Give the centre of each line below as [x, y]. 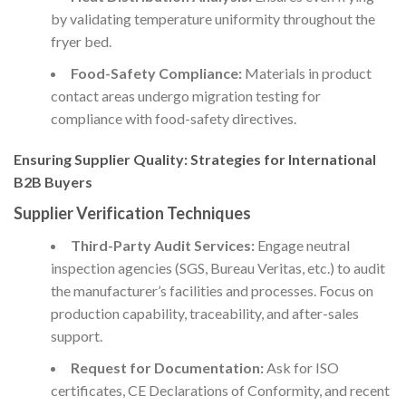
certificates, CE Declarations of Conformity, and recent [220, 391]
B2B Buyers [53, 182]
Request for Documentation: [167, 368]
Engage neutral [302, 246]
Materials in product [306, 72]
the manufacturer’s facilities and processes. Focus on [212, 291]
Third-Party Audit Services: [162, 246]
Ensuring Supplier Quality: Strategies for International [195, 159]
